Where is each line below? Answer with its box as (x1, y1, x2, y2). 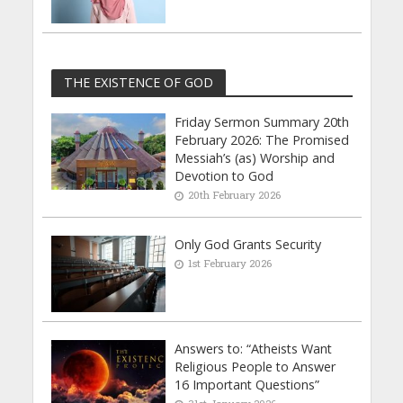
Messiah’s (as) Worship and (175, 149, 336, 167)
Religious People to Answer (175, 358, 336, 376)
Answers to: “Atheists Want (175, 340, 333, 358)
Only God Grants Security (175, 236, 322, 254)
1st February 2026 (188, 256, 273, 271)
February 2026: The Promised (175, 131, 350, 149)
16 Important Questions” (175, 376, 320, 394)
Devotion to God (175, 167, 274, 185)
